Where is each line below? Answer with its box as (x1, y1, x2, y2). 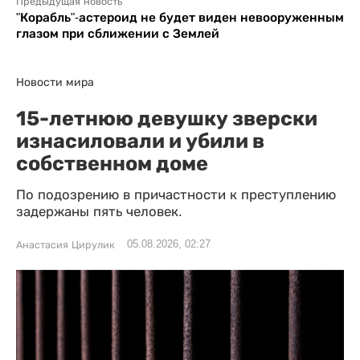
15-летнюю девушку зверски (16, 106, 317, 130)
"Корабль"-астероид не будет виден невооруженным (16, 10, 344, 24)
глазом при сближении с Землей (16, 27, 219, 40)
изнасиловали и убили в (16, 129, 264, 153)
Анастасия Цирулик (16, 239, 115, 251)
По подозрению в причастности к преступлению (16, 187, 336, 202)
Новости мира (16, 76, 94, 88)
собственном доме (16, 151, 208, 175)
